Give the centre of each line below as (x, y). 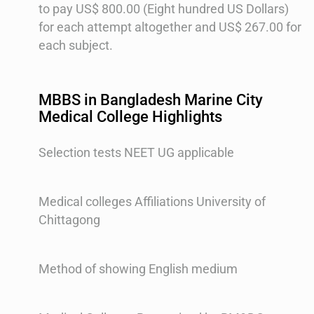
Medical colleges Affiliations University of (152, 202)
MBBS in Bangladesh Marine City (151, 100)
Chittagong (69, 220)
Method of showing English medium (138, 269)
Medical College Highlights (130, 116)
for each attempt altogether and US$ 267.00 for (170, 27)
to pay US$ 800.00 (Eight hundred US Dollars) (164, 9)
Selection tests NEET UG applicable (136, 153)
